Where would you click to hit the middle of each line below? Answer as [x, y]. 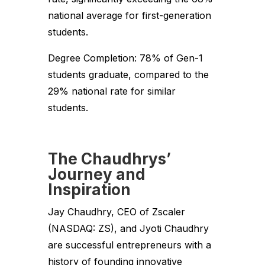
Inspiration [89, 189]
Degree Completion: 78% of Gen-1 [125, 58]
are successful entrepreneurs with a [129, 245]
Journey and [96, 174]
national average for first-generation [129, 15]
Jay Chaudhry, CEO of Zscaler [116, 211]
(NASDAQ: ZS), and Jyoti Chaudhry [128, 228]
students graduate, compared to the [128, 74]
